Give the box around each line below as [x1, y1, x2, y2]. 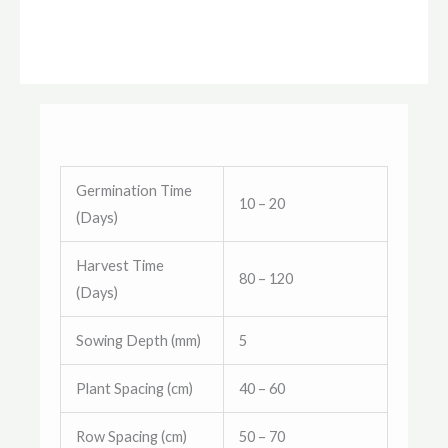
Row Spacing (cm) [75, 427, 187, 445]
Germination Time [75, 181, 192, 199]
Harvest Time [75, 256, 164, 274]
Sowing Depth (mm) [75, 331, 201, 349]
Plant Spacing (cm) [75, 379, 193, 397]
